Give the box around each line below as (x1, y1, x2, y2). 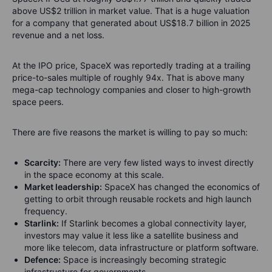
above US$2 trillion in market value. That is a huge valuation (12, 5, 250, 16)
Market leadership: (24, 182, 102, 192)
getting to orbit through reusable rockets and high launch (24, 194, 251, 204)
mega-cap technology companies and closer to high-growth (12, 84, 251, 95)
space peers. (12, 97, 64, 107)
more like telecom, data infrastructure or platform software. (24, 242, 259, 253)
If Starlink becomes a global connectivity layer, (59, 218, 246, 228)
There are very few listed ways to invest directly (61, 157, 254, 168)
